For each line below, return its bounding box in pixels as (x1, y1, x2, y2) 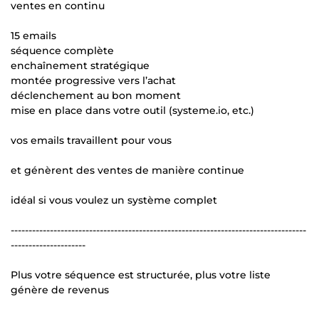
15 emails (11, 29, 56, 43)
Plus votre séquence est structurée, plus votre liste (11, 268, 271, 282)
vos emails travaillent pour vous (11, 134, 172, 147)
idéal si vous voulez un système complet (11, 194, 217, 207)
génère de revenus (11, 283, 109, 297)
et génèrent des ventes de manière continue (11, 164, 244, 177)
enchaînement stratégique (11, 59, 150, 73)
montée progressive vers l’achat (11, 74, 176, 88)
